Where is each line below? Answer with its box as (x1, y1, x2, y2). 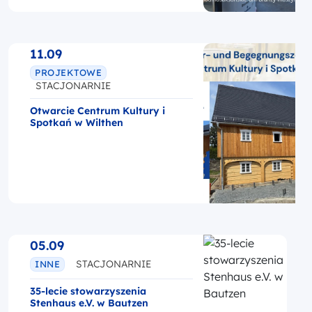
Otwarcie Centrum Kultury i (30, 104, 165, 117)
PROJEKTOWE (35, 67, 102, 79)
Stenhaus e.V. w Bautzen (30, 296, 148, 309)
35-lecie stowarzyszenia (30, 284, 146, 297)
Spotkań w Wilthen (30, 116, 123, 129)
